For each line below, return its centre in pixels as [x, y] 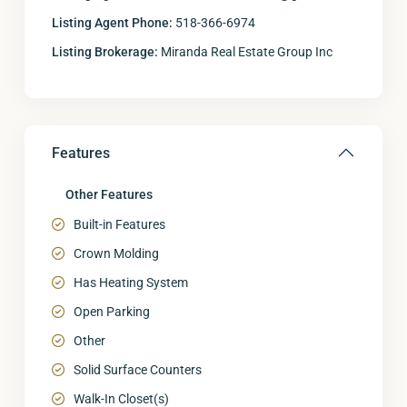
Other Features [109, 194]
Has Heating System [131, 283]
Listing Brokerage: [105, 52]
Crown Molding [116, 253]
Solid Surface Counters [138, 370]
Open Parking [112, 312]
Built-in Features [119, 224]
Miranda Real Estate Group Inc [245, 52]
